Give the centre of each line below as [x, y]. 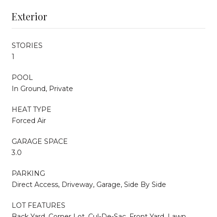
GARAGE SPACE [40, 141]
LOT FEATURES [39, 205]
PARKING [28, 173]
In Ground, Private [42, 88]
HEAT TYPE [31, 109]
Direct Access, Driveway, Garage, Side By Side [89, 184]
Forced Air [29, 120]
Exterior [29, 16]
